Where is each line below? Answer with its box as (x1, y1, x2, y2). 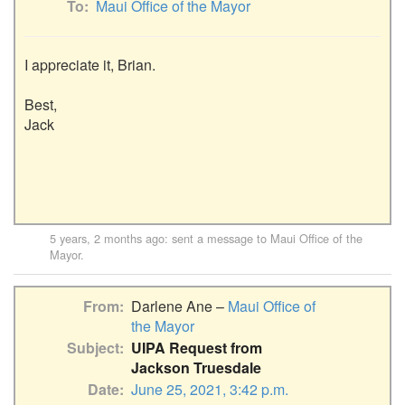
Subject (67, 336, 119, 358)
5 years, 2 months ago (50, 229, 165, 247)
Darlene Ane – (131, 295, 228, 316)
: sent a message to (165, 229, 270, 247)
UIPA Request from (131, 336, 262, 358)
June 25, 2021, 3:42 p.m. (131, 378, 288, 400)
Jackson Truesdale (131, 356, 261, 378)
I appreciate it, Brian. (24, 53, 155, 75)
